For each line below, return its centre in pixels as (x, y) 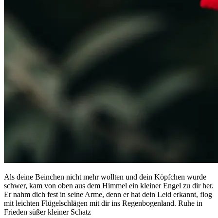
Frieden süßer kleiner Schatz (47, 212)
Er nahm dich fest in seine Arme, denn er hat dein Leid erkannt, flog (108, 195)
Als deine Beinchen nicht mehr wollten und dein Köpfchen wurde (105, 177)
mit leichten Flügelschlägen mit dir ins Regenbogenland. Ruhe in (103, 203)
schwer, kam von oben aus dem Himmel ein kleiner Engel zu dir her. (109, 186)
